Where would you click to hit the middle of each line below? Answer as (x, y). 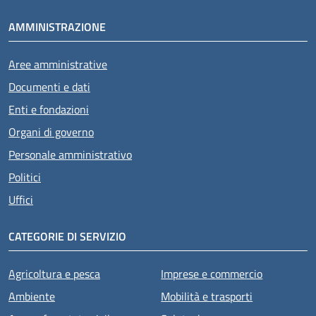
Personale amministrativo (70, 154)
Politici (25, 177)
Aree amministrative (58, 64)
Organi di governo (51, 132)
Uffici (21, 199)
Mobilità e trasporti (207, 296)
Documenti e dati (49, 86)
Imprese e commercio (212, 273)
